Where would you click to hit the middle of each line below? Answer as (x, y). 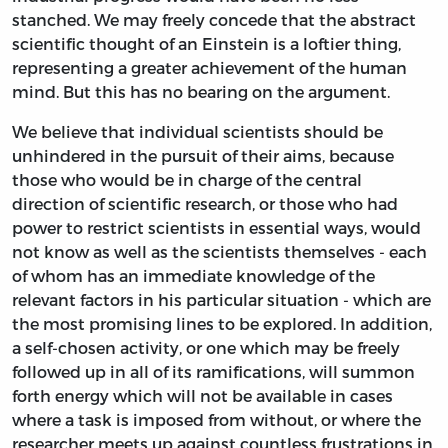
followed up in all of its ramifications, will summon (213, 371)
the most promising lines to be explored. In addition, (222, 323)
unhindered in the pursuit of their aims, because (203, 155)
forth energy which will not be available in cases (202, 395)
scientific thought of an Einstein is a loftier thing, (206, 43)
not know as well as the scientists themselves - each (219, 251)
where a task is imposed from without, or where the (216, 419)
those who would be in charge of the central (187, 179)
